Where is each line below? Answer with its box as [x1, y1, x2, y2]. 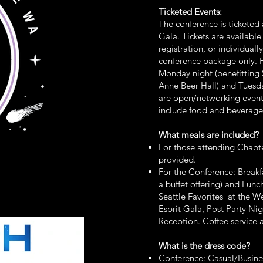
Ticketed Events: [159, 6, 222, 17]
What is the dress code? [159, 240, 251, 251]
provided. [159, 154, 197, 165]
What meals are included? [159, 129, 259, 140]
